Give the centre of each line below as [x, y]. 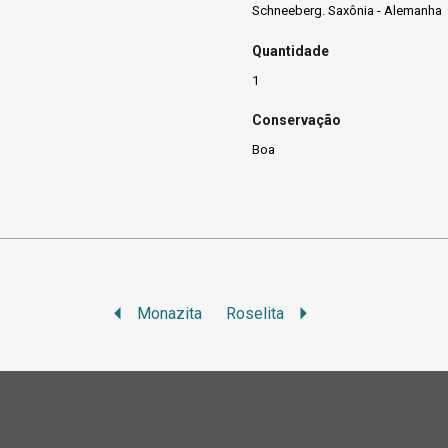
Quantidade [290, 50]
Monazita [170, 313]
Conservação [296, 120]
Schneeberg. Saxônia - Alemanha [347, 11]
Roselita [255, 313]
